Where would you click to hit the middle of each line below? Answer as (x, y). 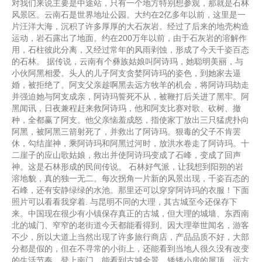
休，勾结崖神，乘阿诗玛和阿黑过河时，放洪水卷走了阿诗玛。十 (130, 143)
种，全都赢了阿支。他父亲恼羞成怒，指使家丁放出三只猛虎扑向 (130, 120)
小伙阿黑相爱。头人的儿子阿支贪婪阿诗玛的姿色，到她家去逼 (126, 73)
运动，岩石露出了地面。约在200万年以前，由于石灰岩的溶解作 (129, 38)
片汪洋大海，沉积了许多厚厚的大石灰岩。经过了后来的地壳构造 (130, 26)
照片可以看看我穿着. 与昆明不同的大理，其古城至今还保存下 (125, 202)
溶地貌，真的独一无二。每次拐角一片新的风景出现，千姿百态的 (130, 178)
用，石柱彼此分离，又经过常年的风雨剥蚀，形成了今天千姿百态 (130, 50)
